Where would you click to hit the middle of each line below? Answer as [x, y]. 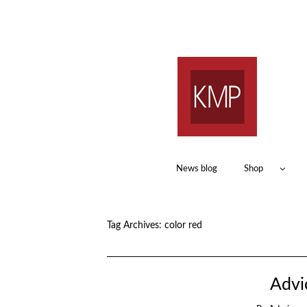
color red [183, 225]
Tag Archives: [135, 225]
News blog [196, 169]
